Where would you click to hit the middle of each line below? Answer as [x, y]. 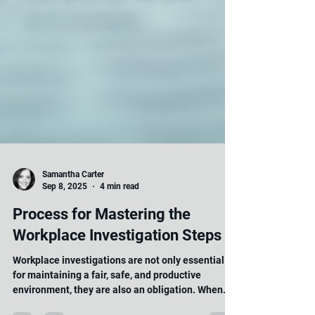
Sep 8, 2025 [65, 217]
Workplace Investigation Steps [117, 266]
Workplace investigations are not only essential [118, 291]
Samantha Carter [73, 206]
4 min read [120, 217]
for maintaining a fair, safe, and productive [107, 306]
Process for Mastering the [102, 245]
